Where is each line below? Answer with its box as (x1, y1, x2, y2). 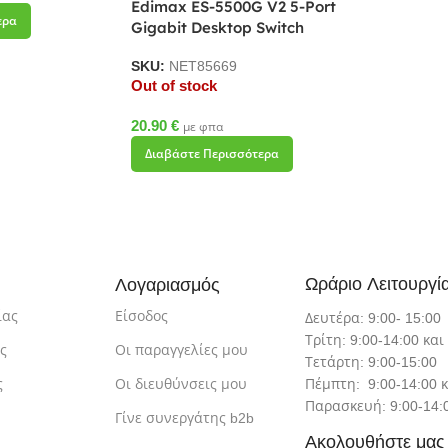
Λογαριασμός (114, 272, 220, 296)
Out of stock (130, 76, 217, 94)
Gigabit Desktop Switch (130, 18, 304, 38)
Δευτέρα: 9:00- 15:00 (304, 309, 441, 326)
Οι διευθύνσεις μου (114, 375, 247, 392)
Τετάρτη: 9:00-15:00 (304, 353, 437, 370)
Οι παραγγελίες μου (114, 341, 248, 358)
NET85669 (168, 59, 237, 75)
